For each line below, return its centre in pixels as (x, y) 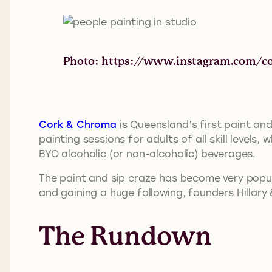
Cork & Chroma (78, 124)
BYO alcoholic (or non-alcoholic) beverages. (148, 154)
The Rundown (125, 236)
